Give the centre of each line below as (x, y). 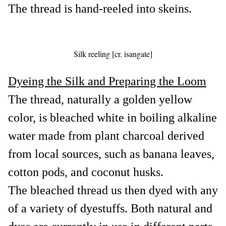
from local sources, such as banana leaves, (111, 154)
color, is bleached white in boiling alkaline (112, 117)
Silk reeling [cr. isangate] (113, 53)
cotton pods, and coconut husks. (86, 172)
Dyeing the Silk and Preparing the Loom (107, 81)
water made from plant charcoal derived (106, 135)
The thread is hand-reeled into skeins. (100, 8)
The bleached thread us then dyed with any (113, 190)
